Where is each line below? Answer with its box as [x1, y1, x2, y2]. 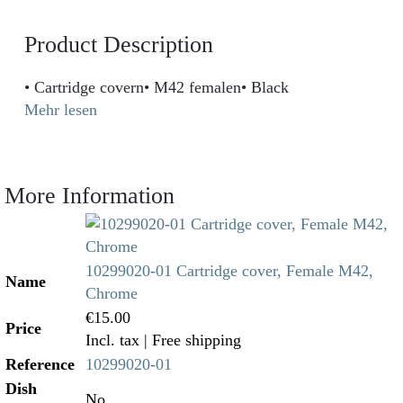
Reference [5, 354, 75, 373]
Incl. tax [85, 330, 144, 349]
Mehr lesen [23, 100, 97, 119]
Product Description [23, 31, 213, 58]
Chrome [85, 283, 138, 302]
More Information [4, 182, 175, 210]
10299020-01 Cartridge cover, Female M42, [85, 261, 373, 280]
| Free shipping [144, 330, 241, 349]
